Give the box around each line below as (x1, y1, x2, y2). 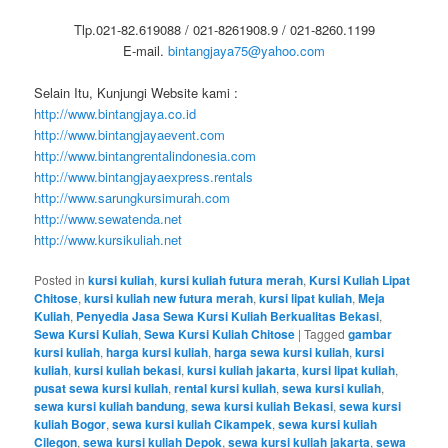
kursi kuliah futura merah (160, 270, 304, 289)
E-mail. (123, 40, 168, 60)
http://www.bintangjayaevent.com (34, 124, 226, 144)
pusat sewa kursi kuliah (34, 378, 169, 397)
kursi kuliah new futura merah (84, 288, 254, 307)
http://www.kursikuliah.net (34, 229, 183, 249)
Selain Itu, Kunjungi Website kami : (34, 82, 239, 102)
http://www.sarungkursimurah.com (34, 187, 231, 207)
